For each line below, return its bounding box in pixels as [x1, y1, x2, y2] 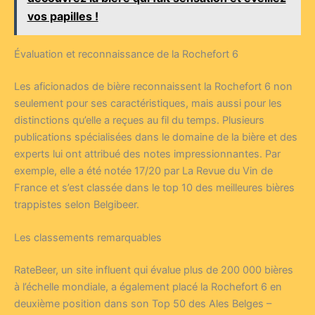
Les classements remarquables [14, 231, 162, 244]
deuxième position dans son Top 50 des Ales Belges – [14, 297, 271, 310]
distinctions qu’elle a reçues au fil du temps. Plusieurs [14, 113, 264, 127]
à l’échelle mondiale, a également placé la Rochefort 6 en [14, 280, 282, 293]
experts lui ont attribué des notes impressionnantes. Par [14, 147, 281, 160]
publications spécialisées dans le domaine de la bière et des [14, 130, 297, 143]
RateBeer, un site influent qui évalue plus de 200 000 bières [14, 263, 293, 276]
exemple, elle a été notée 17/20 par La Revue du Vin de [14, 164, 273, 177]
